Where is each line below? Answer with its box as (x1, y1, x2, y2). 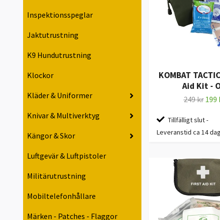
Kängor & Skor (27, 131, 75, 141)
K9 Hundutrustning (27, 50, 91, 60)
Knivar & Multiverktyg (27, 110, 100, 121)
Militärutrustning (27, 171, 86, 181)
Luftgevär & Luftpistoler (27, 151, 106, 161)
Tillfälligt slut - (168, 115, 208, 124)
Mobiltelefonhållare (27, 191, 96, 201)
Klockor (27, 70, 54, 81)
